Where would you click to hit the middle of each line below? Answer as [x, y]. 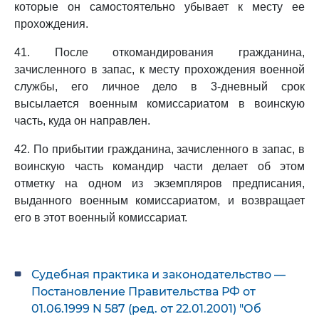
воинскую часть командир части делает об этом [159, 166]
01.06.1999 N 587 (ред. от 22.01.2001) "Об [146, 309]
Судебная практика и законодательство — [158, 274]
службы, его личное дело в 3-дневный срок [159, 87]
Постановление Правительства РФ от [143, 292]
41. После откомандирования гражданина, [159, 52]
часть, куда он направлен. [82, 121]
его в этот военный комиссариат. [101, 218]
